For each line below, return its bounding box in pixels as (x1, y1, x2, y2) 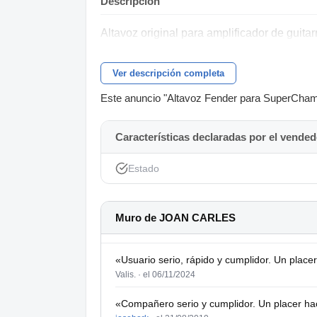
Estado (128, 163, 159, 175)
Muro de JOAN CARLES (115, 212, 236, 224)
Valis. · (115, 270, 143, 280)
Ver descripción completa (113, 68, 224, 79)
